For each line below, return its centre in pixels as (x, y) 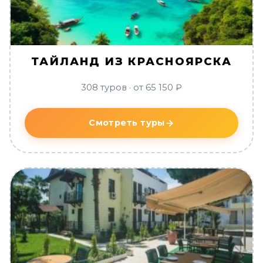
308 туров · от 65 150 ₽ (131, 87)
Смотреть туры (127, 123)
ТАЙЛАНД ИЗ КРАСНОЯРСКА (131, 61)
